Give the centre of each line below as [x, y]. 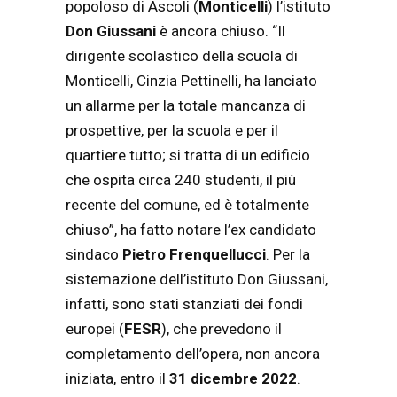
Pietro [144, 255]
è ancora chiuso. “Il [221, 31]
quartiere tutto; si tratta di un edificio [188, 156]
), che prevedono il [222, 329]
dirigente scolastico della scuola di [182, 56]
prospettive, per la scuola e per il [172, 131]
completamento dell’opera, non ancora [193, 354]
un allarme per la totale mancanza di [186, 106]
